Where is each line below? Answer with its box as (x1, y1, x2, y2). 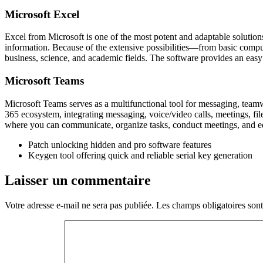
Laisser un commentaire (5, 172, 151, 188)
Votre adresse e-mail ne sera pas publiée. (5, 200, 154, 210)
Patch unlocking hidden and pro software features (28, 139, 211, 150)
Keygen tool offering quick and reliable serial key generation (28, 150, 252, 160)
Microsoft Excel (5, 8, 79, 21)
